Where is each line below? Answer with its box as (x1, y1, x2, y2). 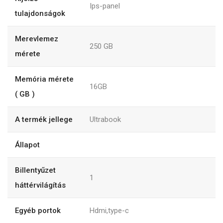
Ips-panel (90, 1, 120, 11)
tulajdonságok (15, 9, 65, 18)
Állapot (15, 140, 40, 150)
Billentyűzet (15, 166, 56, 175)
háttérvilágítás (15, 181, 66, 190)
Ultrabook (90, 115, 121, 124)
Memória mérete (15, 75, 74, 84)
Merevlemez (15, 34, 58, 44)
